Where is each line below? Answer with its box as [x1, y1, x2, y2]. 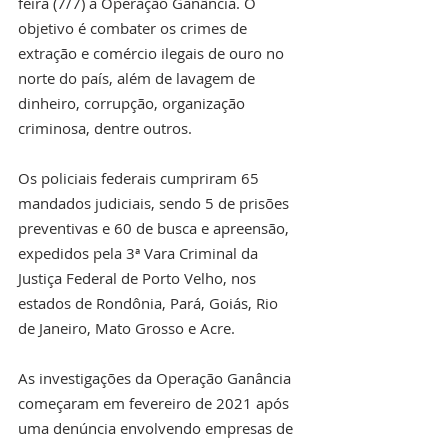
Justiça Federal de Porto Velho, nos [18, 268, 260, 289]
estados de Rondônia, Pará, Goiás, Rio [18, 293, 282, 314]
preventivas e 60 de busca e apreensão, [18, 218, 293, 239]
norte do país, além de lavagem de [18, 68, 259, 89]
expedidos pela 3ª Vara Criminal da [18, 243, 262, 264]
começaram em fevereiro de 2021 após [18, 393, 293, 414]
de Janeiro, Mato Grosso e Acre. [18, 318, 239, 339]
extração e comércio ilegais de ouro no [18, 43, 288, 64]
